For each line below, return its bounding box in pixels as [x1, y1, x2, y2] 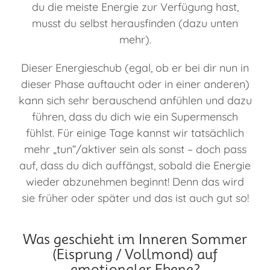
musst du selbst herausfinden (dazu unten [32, 16, 238, 31]
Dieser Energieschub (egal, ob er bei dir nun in [21, 61, 249, 75]
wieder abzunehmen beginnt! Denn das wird [26, 175, 244, 189]
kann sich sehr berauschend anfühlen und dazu [18, 93, 252, 108]
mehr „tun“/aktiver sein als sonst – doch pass [24, 142, 246, 157]
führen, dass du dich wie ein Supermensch [32, 110, 238, 124]
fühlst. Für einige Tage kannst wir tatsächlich [26, 126, 244, 140]
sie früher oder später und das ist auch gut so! [21, 191, 249, 206]
